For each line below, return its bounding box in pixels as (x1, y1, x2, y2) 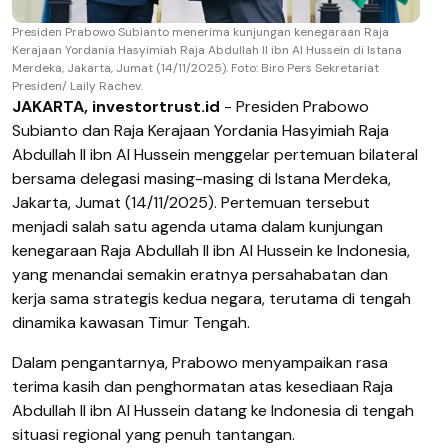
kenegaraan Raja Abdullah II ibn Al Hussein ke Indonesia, (12, 239, 410, 261)
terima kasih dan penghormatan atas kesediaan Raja (12, 375, 393, 397)
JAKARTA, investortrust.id (12, 95, 224, 117)
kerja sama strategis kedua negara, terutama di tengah (12, 287, 411, 309)
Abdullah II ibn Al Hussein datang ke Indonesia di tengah (12, 399, 414, 421)
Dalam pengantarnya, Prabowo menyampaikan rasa (12, 351, 388, 373)
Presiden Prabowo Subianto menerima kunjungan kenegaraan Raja (12, 23, 389, 40)
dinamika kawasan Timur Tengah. (12, 311, 250, 333)
